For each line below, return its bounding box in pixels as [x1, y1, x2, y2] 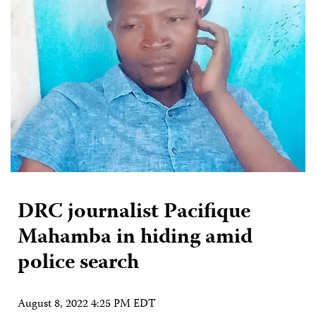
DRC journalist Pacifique [18, 195, 250, 230]
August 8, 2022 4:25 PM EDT [18, 295, 156, 314]
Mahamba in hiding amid [18, 220, 253, 255]
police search [18, 245, 139, 281]
